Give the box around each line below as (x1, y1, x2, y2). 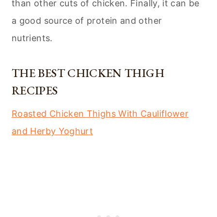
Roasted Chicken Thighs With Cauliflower (12, 108, 189, 119)
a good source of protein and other (12, 15, 162, 26)
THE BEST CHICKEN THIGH (12, 65, 164, 81)
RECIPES (12, 83, 58, 98)
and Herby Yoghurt (12, 126, 93, 137)
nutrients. (12, 33, 53, 44)
